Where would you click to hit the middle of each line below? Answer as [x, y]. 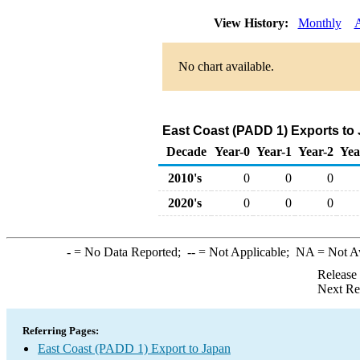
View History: [252, 23]
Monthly [319, 23]
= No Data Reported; [129, 252]
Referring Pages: [61, 331]
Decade [186, 151]
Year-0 [232, 151]
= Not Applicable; [245, 252]
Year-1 [274, 151]
